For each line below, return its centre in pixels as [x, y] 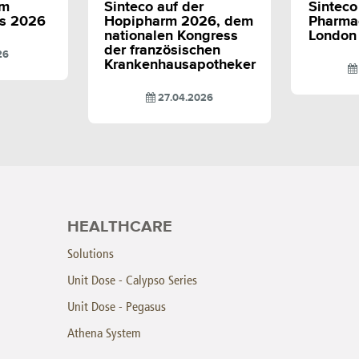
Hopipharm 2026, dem [178, 21]
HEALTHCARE [120, 226]
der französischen [162, 50]
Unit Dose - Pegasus [117, 306]
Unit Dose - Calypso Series [132, 280]
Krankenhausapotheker [179, 65]
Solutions [91, 253]
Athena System [104, 333]
